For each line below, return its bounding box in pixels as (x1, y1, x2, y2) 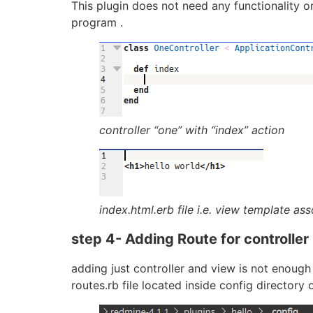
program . (71, 15, 123, 30)
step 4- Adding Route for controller (71, 231, 309, 248)
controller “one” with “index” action (99, 123, 284, 138)
